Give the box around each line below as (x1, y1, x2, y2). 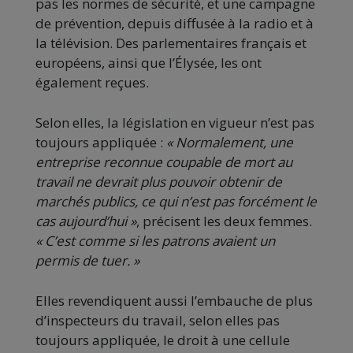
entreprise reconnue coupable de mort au (35, 153, 292, 172)
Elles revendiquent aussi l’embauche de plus (35, 292, 313, 310)
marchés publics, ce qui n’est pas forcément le (35, 192, 317, 211)
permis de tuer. (35, 251, 130, 270)
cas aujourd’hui (35, 212, 130, 231)
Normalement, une (176, 133, 293, 152)
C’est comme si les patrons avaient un (45, 232, 275, 251)
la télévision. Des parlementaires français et (35, 34, 307, 53)
